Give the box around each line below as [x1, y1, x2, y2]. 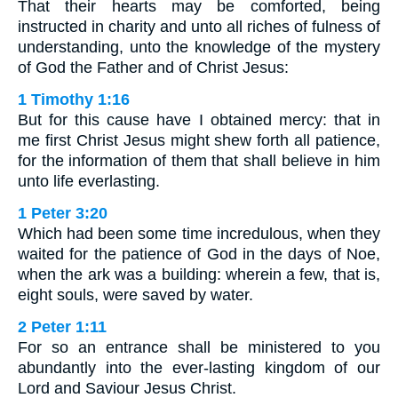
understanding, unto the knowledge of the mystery [18, 38, 380, 57]
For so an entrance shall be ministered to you [18, 338, 380, 357]
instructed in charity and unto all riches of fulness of [18, 18, 380, 36]
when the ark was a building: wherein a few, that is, [18, 266, 380, 284]
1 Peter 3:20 [18, 204, 107, 223]
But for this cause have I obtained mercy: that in [18, 111, 380, 130]
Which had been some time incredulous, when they [18, 225, 380, 243]
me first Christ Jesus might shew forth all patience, [18, 131, 380, 150]
